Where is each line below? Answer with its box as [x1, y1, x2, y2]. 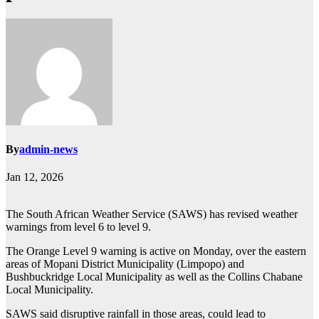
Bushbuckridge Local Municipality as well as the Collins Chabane [6, 271, 303, 283]
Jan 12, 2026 [6, 171, 63, 184]
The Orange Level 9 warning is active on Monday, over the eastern [6, 245, 306, 258]
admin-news [19, 143, 78, 156]
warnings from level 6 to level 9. [6, 221, 151, 234]
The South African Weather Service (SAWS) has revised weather [6, 208, 298, 221]
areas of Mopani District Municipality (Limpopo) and [6, 258, 244, 271]
